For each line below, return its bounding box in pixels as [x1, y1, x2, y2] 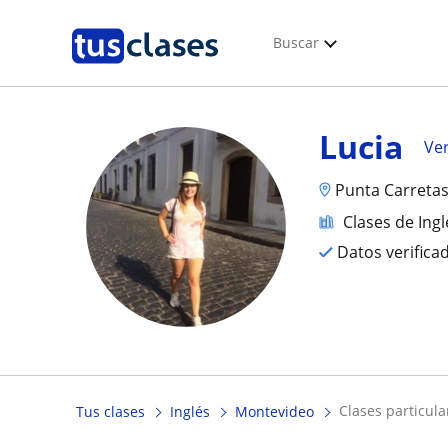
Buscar [273, 33, 319, 52]
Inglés [170, 402, 210, 422]
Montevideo [235, 402, 314, 422]
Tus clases [76, 402, 145, 422]
